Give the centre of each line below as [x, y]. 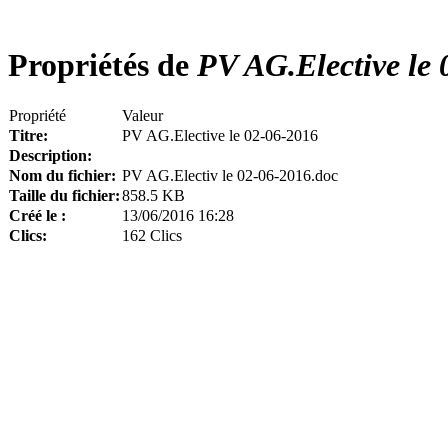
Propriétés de [98, 65]
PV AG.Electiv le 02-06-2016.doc [230, 175]
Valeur [142, 115]
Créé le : [37, 215]
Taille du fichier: [64, 195]
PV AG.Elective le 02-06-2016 [220, 135]
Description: [50, 155]
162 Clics [152, 235]
